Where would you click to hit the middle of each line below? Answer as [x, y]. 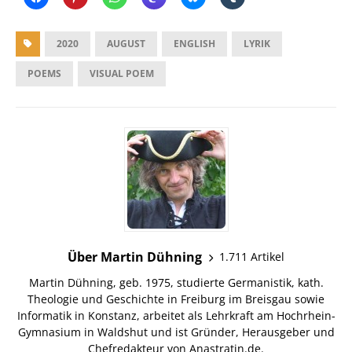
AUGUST [126, 43]
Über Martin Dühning [135, 257]
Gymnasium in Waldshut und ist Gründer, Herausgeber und [176, 332]
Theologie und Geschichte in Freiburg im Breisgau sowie [176, 299]
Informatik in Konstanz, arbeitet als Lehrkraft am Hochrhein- [176, 315]
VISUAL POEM [122, 73]
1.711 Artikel [252, 257]
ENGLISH [194, 43]
